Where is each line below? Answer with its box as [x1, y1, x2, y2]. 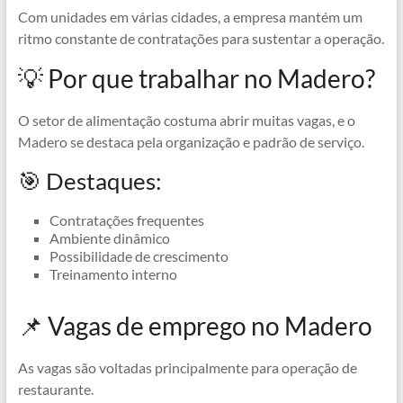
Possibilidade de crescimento [49, 247, 228, 265]
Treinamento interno [49, 265, 177, 283]
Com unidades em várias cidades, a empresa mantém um [17, 8, 363, 26]
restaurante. [17, 381, 94, 399]
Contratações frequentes [49, 211, 204, 229]
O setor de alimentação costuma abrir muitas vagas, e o [17, 112, 355, 130]
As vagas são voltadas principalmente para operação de [17, 359, 357, 377]
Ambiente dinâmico [49, 229, 170, 247]
